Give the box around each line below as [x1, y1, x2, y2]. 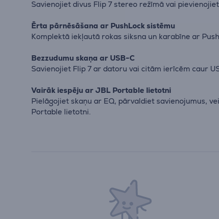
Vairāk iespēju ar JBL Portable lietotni [31, 86, 171, 95]
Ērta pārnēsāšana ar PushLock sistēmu [31, 21, 175, 30]
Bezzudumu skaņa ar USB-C [31, 53, 135, 63]
